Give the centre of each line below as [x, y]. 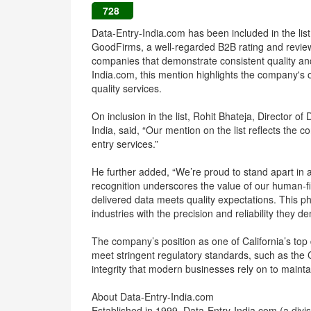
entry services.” [125, 144]
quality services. [127, 88]
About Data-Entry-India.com [153, 296]
